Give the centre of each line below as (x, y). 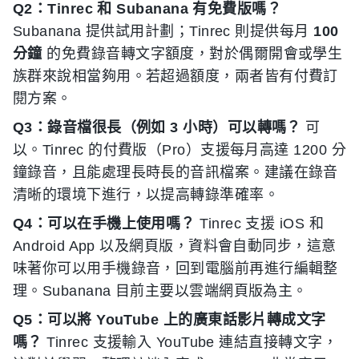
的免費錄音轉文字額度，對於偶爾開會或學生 (192, 53)
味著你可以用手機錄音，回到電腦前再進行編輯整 (175, 268)
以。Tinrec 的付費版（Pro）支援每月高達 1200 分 (179, 149)
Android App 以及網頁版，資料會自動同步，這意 (175, 246)
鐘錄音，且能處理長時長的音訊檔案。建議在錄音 (175, 172)
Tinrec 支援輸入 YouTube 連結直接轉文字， (190, 342)
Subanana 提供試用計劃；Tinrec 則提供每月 (163, 31)
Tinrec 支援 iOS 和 (260, 223)
